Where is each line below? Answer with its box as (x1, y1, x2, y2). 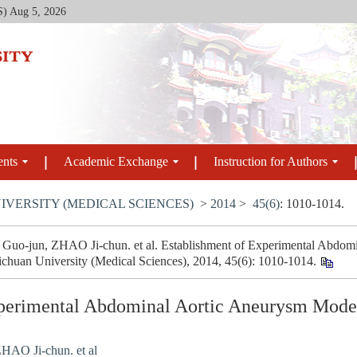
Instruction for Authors (214, 155, 328, 170)
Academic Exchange (63, 155, 168, 170)
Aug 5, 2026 (10, 6, 66, 18)
